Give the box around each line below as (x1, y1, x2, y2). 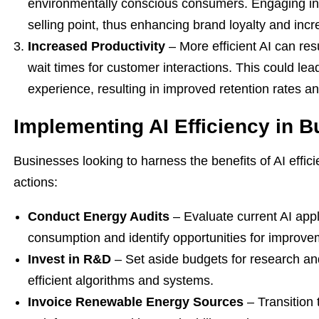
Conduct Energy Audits (28, 209, 169, 224)
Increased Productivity (28, 39, 165, 53)
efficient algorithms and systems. (28, 273, 214, 288)
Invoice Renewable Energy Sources (28, 295, 244, 309)
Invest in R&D (28, 252, 111, 266)
